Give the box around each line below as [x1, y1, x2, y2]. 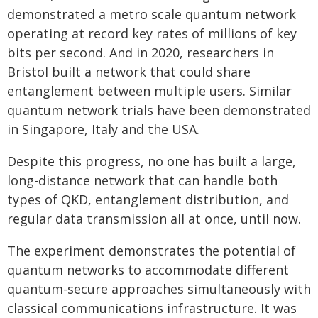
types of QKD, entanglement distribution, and [7, 190, 289, 208]
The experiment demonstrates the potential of [7, 241, 296, 259]
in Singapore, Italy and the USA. [7, 120, 199, 138]
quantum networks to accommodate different [7, 261, 289, 278]
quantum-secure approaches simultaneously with [7, 280, 311, 297]
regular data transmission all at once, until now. [7, 209, 301, 227]
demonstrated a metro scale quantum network [7, 5, 296, 23]
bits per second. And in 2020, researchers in [7, 43, 274, 61]
